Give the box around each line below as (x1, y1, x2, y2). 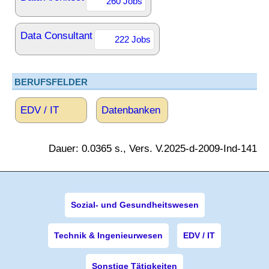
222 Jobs (115, 34, 151, 44)
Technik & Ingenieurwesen (54, 231, 163, 240)
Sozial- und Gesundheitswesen (70, 200, 199, 210)
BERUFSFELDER (14, 77, 88, 87)
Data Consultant (20, 30, 92, 41)
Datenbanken (101, 104, 160, 116)
